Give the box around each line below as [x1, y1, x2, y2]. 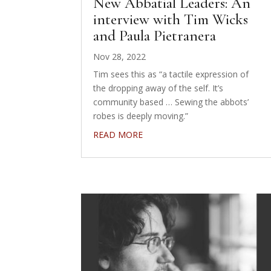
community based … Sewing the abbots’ [93, 96, 249, 108]
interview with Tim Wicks [93, 10, 249, 29]
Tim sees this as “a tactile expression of [93, 68, 249, 80]
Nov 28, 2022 [93, 51, 146, 63]
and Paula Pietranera [93, 27, 217, 45]
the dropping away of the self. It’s [93, 82, 224, 94]
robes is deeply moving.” [93, 110, 189, 122]
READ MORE [93, 129, 143, 141]
